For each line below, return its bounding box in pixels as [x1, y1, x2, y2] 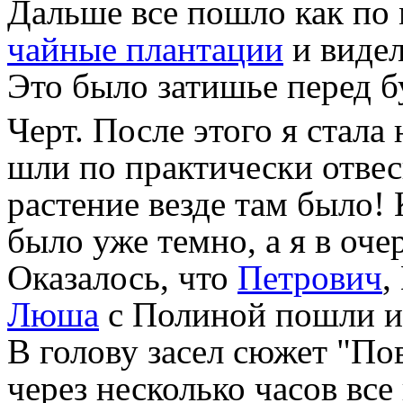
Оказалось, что [7, 258, 237, 298]
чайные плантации [7, 30, 283, 69]
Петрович [237, 258, 382, 298]
